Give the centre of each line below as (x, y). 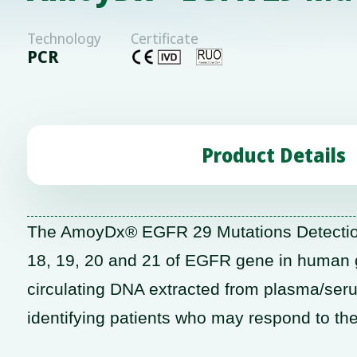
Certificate (165, 39)
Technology (64, 39)
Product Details (273, 155)
